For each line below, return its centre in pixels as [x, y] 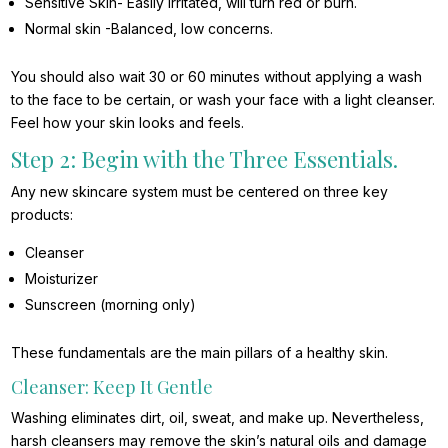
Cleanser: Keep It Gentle [112, 387]
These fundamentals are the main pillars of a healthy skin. [200, 353]
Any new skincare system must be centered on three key [200, 192]
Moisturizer [62, 279]
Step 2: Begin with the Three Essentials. [205, 159]
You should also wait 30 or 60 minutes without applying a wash [217, 77]
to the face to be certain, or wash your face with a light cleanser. [223, 100]
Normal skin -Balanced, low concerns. [149, 29]
